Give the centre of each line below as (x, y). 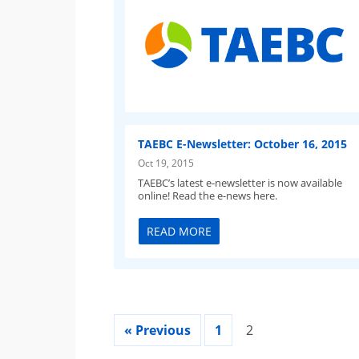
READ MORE (179, 232)
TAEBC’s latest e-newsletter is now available (240, 182)
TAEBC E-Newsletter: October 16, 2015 (243, 143)
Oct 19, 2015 (166, 162)
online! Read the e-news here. (208, 195)
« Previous (158, 331)
